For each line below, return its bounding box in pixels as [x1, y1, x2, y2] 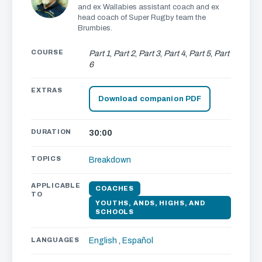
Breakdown [89, 156, 131, 164]
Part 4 [164, 49, 185, 58]
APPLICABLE [31, 182, 81, 189]
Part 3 [139, 49, 160, 58]
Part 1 [89, 49, 110, 58]
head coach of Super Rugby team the [78, 13, 206, 22]
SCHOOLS [95, 208, 135, 215]
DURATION [31, 128, 72, 135]
